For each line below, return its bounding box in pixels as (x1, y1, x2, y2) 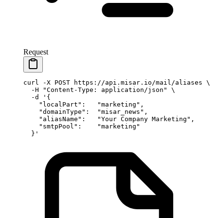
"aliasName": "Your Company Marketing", (23, 115, 195, 123)
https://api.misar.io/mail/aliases (70, 79, 202, 87)
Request (23, 48, 48, 56)
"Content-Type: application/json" (39, 86, 167, 94)
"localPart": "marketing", (23, 101, 144, 109)
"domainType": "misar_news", (23, 108, 148, 116)
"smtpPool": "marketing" (23, 123, 140, 130)
